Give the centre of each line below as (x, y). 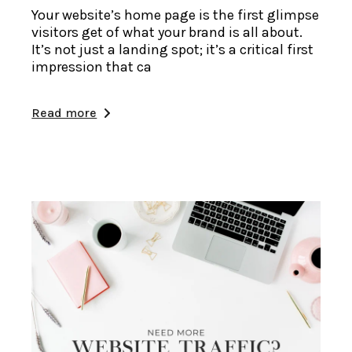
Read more (64, 112)
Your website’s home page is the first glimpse (176, 15)
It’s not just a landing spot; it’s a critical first (173, 49)
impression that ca (92, 66)
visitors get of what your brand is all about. (167, 32)
